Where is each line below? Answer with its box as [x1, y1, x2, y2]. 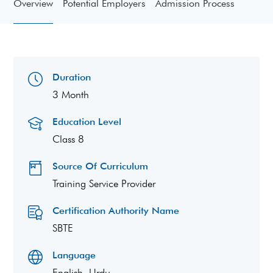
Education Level [52, 116, 122, 127]
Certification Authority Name [52, 205, 180, 216]
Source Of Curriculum [52, 160, 149, 172]
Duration [52, 71, 91, 83]
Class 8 [52, 133, 85, 145]
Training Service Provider [52, 177, 156, 190]
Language [52, 249, 96, 261]
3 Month [52, 88, 90, 101]
